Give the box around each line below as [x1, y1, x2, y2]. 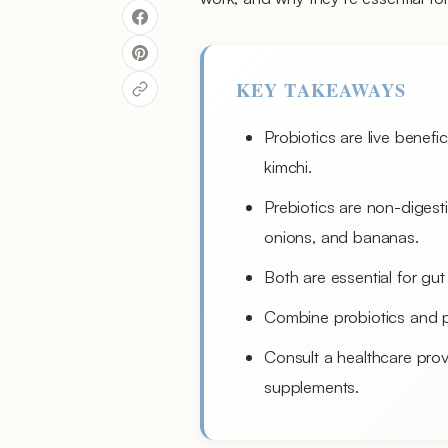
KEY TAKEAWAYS [236, 76, 407, 103]
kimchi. [264, 156, 312, 177]
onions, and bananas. [264, 226, 419, 247]
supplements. [264, 376, 360, 397]
